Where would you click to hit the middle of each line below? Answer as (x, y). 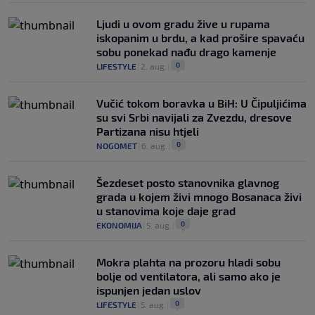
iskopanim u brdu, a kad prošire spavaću (200, 38)
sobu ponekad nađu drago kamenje (186, 52)
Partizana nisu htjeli (148, 131)
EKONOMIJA (119, 225)
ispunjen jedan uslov (149, 290)
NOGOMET (117, 146)
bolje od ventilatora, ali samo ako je (188, 276)
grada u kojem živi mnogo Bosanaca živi (199, 197)
